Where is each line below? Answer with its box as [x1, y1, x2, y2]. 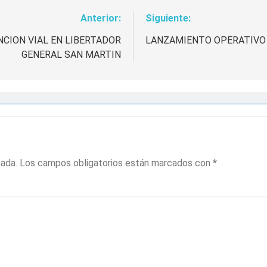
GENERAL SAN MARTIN [21, 48, 121, 60]
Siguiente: [145, 12, 191, 24]
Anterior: [80, 12, 121, 24]
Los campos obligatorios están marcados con [20, 157, 213, 169]
